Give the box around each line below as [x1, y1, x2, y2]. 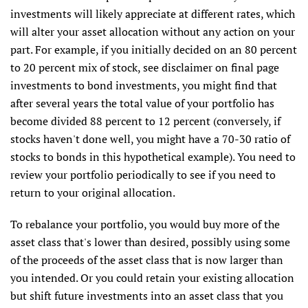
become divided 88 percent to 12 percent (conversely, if [10, 113, 280, 129]
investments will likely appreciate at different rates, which [10, 6, 295, 22]
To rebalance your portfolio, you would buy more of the [10, 217, 280, 232]
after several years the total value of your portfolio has [10, 96, 274, 111]
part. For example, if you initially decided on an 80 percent [10, 42, 297, 58]
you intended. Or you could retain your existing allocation [10, 270, 294, 286]
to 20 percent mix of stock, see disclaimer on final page [10, 60, 279, 76]
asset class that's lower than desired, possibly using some [10, 234, 290, 250]
